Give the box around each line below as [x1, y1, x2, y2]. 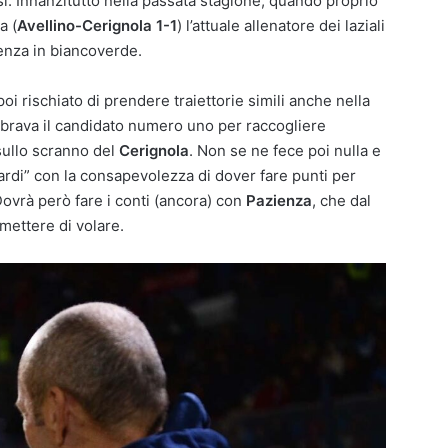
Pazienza [246, 190, 312, 210]
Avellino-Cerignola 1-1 [17, 15, 177, 35]
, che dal [312, 190, 371, 210]
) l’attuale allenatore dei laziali [177, 15, 385, 35]
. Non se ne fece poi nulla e [189, 140, 381, 160]
